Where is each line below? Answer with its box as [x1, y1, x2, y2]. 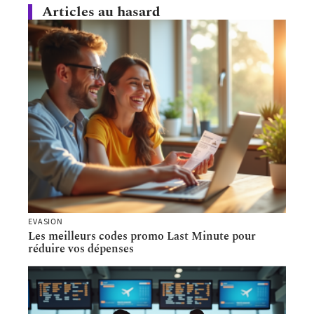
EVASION [28, 216, 63, 228]
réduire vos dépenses [28, 240, 134, 258]
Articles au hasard [42, 1, 161, 23]
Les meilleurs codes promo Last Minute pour [28, 228, 256, 245]
